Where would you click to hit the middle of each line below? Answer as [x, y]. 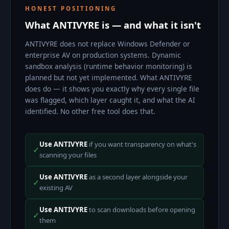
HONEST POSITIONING [71, 8]
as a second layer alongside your [138, 177]
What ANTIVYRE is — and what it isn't [113, 25]
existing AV [56, 188]
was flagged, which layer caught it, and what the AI [110, 100]
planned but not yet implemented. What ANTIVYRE [109, 77]
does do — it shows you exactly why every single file [112, 89]
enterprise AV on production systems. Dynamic [103, 55]
